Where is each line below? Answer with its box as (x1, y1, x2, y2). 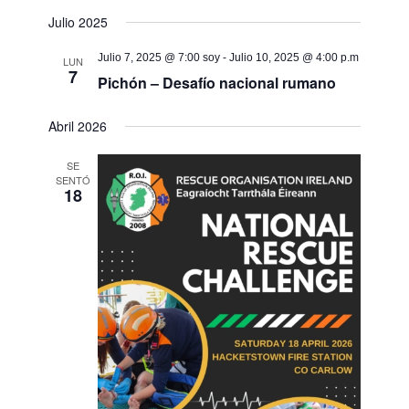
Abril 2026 (48, 117, 108, 135)
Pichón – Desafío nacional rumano (98, 72, 337, 93)
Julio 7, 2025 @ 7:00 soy (98, 51, 221, 64)
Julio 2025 (48, 13, 109, 31)
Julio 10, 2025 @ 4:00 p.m (229, 51, 360, 64)
